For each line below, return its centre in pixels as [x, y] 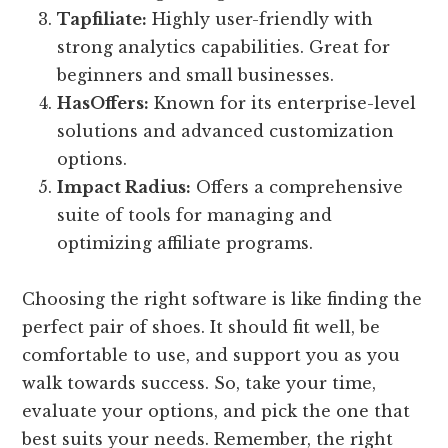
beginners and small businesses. [196, 74]
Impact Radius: [124, 186]
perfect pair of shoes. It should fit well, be [201, 326]
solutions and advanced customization [226, 130]
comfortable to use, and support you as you [211, 354]
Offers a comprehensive [297, 186]
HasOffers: [103, 102]
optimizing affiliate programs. [185, 242]
